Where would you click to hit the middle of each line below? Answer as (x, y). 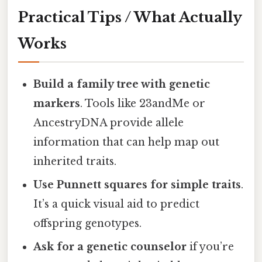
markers (57, 104)
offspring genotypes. (88, 224)
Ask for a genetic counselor (110, 247)
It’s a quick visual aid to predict (117, 204)
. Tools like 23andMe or (143, 104)
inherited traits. (75, 162)
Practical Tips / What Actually (130, 18)
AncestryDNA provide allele (109, 123)
